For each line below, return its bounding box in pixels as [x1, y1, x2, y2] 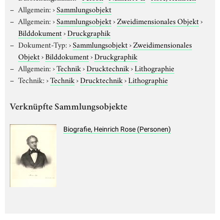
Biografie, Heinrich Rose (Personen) [63, 125, 171, 134]
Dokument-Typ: [18, 38, 67, 50]
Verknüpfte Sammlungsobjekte [10, 103, 127, 112]
